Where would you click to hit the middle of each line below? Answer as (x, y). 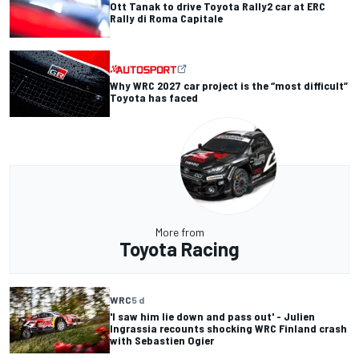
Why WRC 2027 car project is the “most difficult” (229, 86)
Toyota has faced (154, 98)
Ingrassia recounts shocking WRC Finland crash (228, 329)
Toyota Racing (179, 249)
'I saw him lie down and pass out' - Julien (212, 317)
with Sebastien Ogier (162, 341)
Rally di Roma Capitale (166, 18)
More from (179, 232)
